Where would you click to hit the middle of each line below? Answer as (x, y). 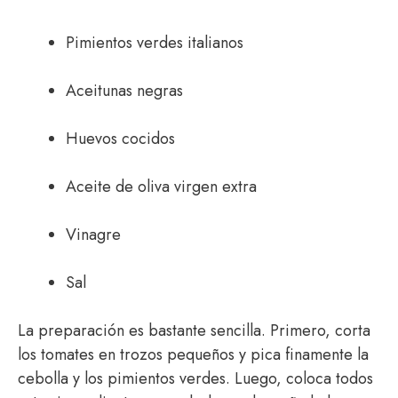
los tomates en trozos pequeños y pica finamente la (193, 354)
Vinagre (93, 235)
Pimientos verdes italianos (155, 43)
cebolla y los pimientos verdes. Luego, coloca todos (195, 378)
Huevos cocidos (120, 139)
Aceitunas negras (124, 91)
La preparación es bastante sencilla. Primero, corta (194, 330)
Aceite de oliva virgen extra (161, 187)
